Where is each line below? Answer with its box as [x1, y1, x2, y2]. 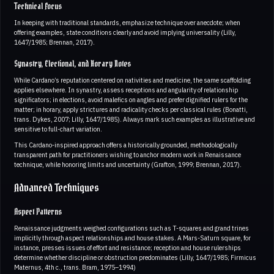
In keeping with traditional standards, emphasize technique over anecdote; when [14, 18, 240, 27]
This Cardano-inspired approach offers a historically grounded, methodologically [14, 140, 237, 149]
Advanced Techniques [14, 178, 99, 198]
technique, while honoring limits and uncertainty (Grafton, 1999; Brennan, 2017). [14, 160, 242, 169]
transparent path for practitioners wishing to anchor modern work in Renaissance [14, 150, 241, 159]
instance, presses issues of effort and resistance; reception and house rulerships [14, 243, 241, 252]
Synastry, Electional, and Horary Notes [14, 56, 131, 72]
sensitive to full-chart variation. [14, 124, 102, 133]
